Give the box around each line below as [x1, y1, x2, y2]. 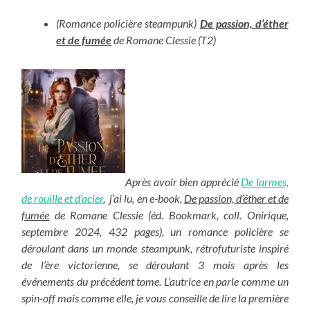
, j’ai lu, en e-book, [103, 191, 184, 205]
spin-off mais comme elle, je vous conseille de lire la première [21, 291, 289, 304]
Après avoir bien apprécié [125, 174, 241, 188]
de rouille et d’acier [21, 191, 104, 205]
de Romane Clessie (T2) [111, 33, 217, 46]
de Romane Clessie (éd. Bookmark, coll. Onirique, [49, 208, 289, 221]
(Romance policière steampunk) [56, 16, 200, 30]
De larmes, [241, 174, 289, 188]
